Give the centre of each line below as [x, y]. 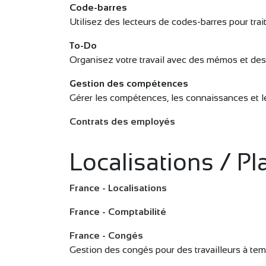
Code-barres [98, 7]
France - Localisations [118, 188]
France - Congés [106, 235]
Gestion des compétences [129, 83]
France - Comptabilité [118, 212]
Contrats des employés [122, 121]
